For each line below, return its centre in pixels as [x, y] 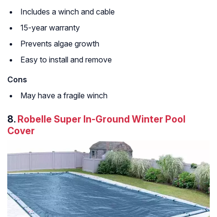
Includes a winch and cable [68, 11]
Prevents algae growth [60, 43]
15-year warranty [50, 27]
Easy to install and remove [66, 59]
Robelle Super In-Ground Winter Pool [101, 119]
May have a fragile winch [64, 95]
